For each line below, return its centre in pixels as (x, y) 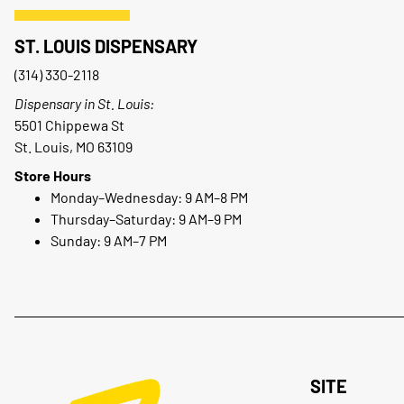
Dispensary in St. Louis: (84, 104)
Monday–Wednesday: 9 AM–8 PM (149, 197)
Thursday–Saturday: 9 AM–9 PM (146, 219)
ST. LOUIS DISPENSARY (106, 46)
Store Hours (53, 176)
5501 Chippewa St (69, 125)
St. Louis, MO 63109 (73, 147)
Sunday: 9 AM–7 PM (109, 241)
